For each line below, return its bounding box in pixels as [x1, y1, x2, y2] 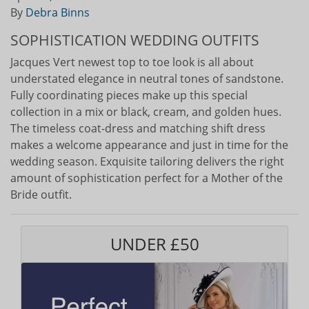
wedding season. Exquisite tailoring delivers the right [10, 153, 284, 169]
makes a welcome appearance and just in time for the [10, 137, 288, 152]
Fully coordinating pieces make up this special [10, 87, 248, 103]
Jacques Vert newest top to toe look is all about [10, 54, 254, 70]
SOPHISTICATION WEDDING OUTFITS [10, 30, 259, 50]
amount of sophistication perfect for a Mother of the [10, 170, 283, 186]
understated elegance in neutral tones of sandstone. [10, 70, 283, 86]
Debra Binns [26, 4, 90, 20]
